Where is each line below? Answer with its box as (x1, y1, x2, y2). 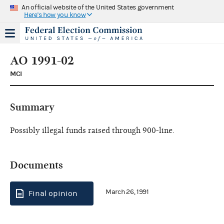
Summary (10, 101, 54, 113)
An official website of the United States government (21, 3, 174, 11)
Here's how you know (24, 10, 86, 19)
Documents (10, 159, 63, 171)
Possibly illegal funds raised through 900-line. (10, 125, 174, 135)
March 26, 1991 (105, 188, 149, 196)
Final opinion (28, 188, 77, 198)
